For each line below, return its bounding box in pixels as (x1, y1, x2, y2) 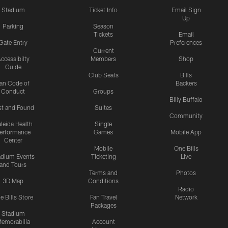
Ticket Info (89, 6, 118, 14)
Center (4, 136, 22, 144)
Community (169, 112, 203, 120)
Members (91, 55, 116, 63)
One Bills (174, 145, 198, 152)
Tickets (94, 31, 113, 38)
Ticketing (91, 153, 116, 160)
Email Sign (171, 6, 201, 14)
